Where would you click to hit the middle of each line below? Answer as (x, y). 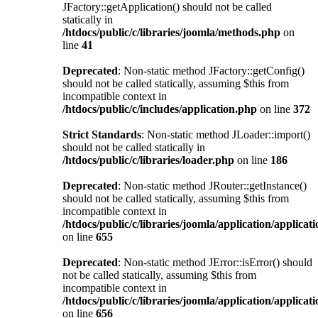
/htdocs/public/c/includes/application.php (160, 109)
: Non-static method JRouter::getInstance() (212, 185)
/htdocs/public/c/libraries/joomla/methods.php (171, 32)
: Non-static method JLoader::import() (226, 134)
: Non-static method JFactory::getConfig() (211, 70)
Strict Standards (102, 134)
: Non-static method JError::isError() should (215, 262)
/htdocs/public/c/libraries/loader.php (148, 160)
